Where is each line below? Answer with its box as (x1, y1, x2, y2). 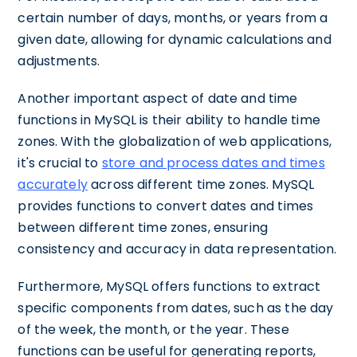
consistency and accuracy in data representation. (18, 240, 337, 258)
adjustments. (18, 52, 100, 70)
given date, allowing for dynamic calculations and (18, 30, 331, 49)
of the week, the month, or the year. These (18, 320, 289, 339)
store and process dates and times (101, 154, 325, 172)
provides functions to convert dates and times (18, 197, 314, 215)
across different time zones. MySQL (87, 175, 315, 194)
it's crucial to (18, 154, 102, 172)
